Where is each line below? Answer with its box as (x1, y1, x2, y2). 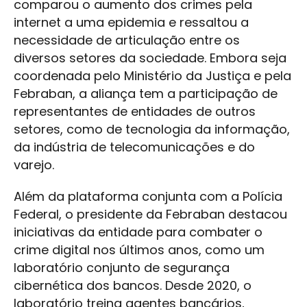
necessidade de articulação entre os (14, 32, 240, 49)
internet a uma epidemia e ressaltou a (14, 14, 249, 32)
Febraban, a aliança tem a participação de (14, 85, 278, 103)
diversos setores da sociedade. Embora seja (14, 49, 286, 67)
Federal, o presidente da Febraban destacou (14, 206, 287, 223)
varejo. (14, 156, 54, 174)
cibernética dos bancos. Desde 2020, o (14, 277, 251, 295)
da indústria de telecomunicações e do (14, 138, 255, 156)
